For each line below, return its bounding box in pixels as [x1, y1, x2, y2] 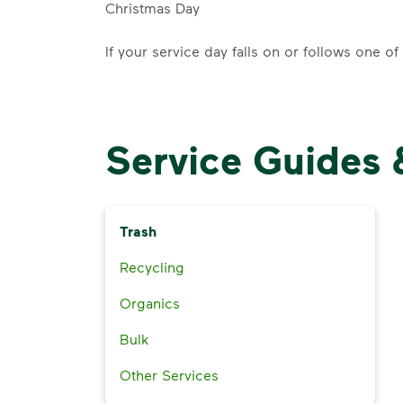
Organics [120, 294, 180, 311]
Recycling [120, 258, 184, 275]
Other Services [120, 366, 219, 383]
